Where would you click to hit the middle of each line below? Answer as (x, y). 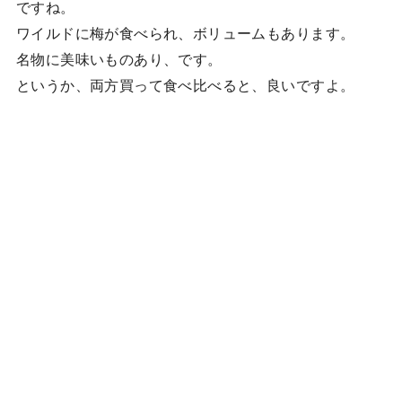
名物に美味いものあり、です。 (119, 58)
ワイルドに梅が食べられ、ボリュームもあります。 (185, 32)
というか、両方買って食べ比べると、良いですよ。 (185, 84)
